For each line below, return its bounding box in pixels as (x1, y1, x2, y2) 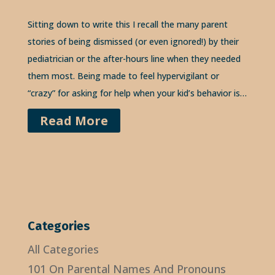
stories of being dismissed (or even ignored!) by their (27, 36, 239, 48)
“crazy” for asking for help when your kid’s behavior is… (27, 87, 247, 99)
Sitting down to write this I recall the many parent (27, 18, 228, 31)
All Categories (27, 242, 99, 257)
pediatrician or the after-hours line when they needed (27, 53, 241, 65)
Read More (39, 112, 108, 130)
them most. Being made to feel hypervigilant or (27, 70, 219, 82)
